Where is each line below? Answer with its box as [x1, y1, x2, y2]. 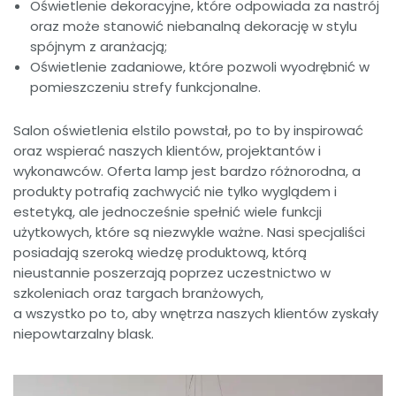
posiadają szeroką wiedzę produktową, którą [13, 243, 307, 263]
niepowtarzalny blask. [13, 324, 154, 344]
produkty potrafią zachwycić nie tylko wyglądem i [13, 182, 337, 202]
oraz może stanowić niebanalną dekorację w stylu [29, 16, 357, 35]
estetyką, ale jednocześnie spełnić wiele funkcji [13, 202, 322, 222]
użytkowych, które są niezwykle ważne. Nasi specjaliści [13, 223, 365, 242]
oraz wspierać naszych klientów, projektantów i [13, 141, 321, 161]
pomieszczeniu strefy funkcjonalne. [29, 77, 261, 96]
